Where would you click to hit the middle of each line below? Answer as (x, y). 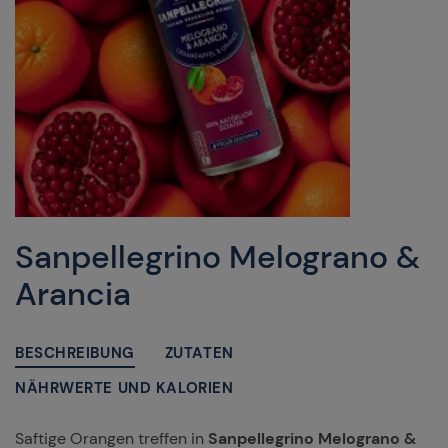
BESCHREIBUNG (75, 353)
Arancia (73, 294)
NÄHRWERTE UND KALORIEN (124, 388)
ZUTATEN (199, 353)
